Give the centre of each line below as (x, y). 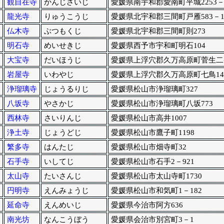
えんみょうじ (66, 191)
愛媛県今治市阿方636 (147, 205)
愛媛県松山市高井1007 (149, 118)
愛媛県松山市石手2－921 (152, 162)
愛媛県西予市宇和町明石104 (158, 46)
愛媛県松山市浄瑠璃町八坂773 (162, 104)
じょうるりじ (66, 89)
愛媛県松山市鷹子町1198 (152, 133)
